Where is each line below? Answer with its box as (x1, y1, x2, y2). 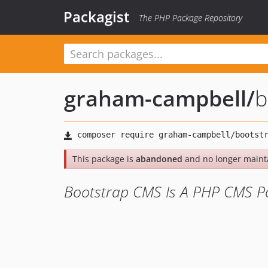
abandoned (136, 153, 182, 165)
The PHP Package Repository (139, 12, 242, 23)
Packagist (63, 7, 130, 26)
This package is (72, 153, 136, 165)
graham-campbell (64, 84, 246, 113)
